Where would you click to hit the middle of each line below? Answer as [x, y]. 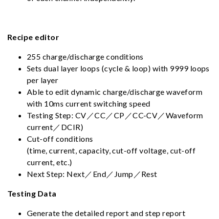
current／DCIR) [55, 127]
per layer [43, 80]
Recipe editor [33, 37]
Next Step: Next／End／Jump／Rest [92, 174]
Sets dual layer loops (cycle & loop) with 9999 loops [118, 68]
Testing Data [32, 193]
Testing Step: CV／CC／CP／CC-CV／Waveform [115, 115]
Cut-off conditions [60, 139]
